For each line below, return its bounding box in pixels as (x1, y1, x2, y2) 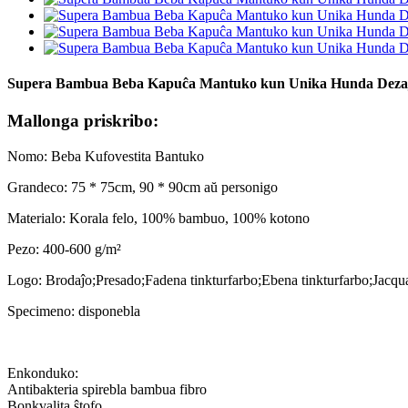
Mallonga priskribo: (7, 111, 158, 131)
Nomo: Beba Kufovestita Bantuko (7, 148, 204, 165)
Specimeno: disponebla (7, 303, 140, 320)
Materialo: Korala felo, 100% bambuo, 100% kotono (7, 210, 310, 227)
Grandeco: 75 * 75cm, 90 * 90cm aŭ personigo (7, 179, 278, 196)
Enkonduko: (7, 365, 78, 382)
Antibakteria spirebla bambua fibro (7, 382, 207, 398)
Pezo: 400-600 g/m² (7, 241, 121, 258)
